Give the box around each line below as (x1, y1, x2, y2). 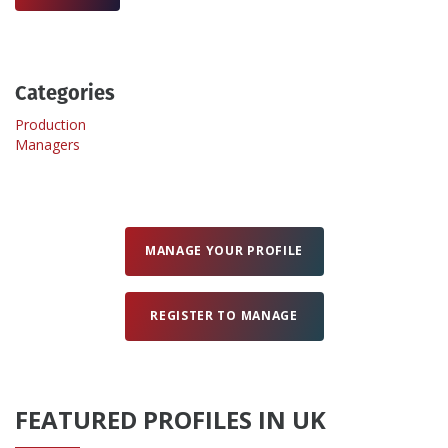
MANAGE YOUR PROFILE (144, 242, 304, 260)
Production (15, 115, 86, 135)
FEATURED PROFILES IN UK (15, 403, 326, 437)
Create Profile (23, 39, 161, 67)
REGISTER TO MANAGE (150, 307, 298, 325)
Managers (15, 135, 80, 155)
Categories (15, 79, 115, 108)
